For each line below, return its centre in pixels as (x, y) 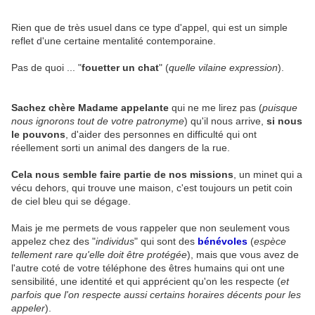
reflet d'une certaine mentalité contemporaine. (115, 41)
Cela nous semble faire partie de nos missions (122, 175)
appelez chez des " (53, 242)
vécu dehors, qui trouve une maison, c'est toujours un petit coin (152, 188)
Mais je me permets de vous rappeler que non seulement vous (150, 228)
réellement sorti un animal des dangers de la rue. (121, 148)
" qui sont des (166, 242)
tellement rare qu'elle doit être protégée (99, 255)
